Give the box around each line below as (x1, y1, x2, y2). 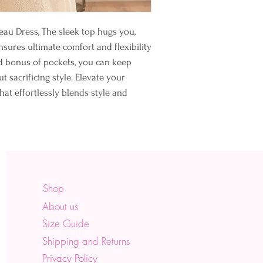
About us (42, 200, 79, 213)
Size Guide (42, 217, 90, 230)
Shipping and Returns (42, 234, 130, 248)
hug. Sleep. (171, 4, 208, 12)
